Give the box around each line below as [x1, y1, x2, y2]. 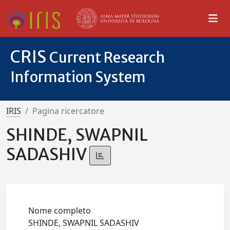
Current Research [49, 48, 165, 67]
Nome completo [28, 205, 91, 217]
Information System [10, 68, 146, 86]
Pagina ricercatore [32, 105, 104, 117]
